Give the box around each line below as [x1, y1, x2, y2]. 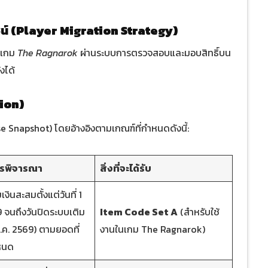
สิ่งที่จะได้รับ [99, 161, 151, 176]
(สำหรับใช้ [177, 205, 220, 220]
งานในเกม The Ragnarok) [99, 222, 205, 237]
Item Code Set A [99, 205, 178, 220]
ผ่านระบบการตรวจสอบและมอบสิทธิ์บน [78, 45, 231, 60]
